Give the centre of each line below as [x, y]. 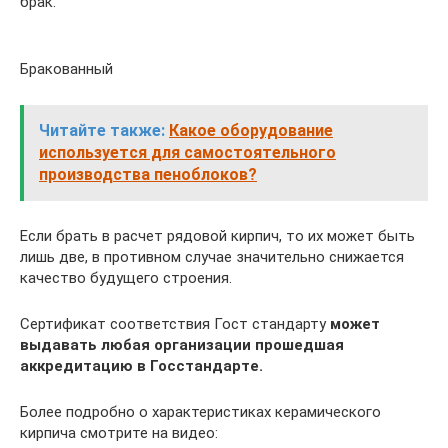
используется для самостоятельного [187, 152]
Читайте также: [102, 130]
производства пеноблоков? [148, 174]
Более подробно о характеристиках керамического [200, 412]
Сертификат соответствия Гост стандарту [175, 324]
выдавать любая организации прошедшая [182, 345]
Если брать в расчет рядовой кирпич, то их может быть [217, 236]
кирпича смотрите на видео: [119, 433]
